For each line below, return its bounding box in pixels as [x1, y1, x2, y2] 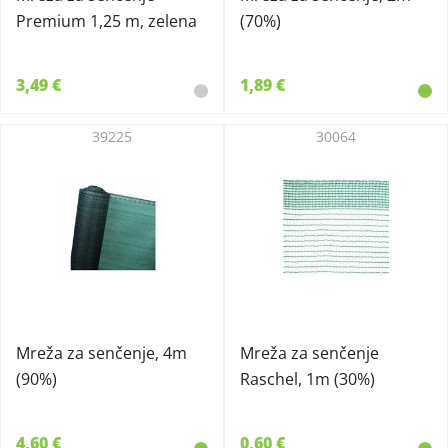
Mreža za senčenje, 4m [16, 342, 187, 364]
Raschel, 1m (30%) [240, 368, 375, 390]
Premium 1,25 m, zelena [16, 10, 197, 32]
